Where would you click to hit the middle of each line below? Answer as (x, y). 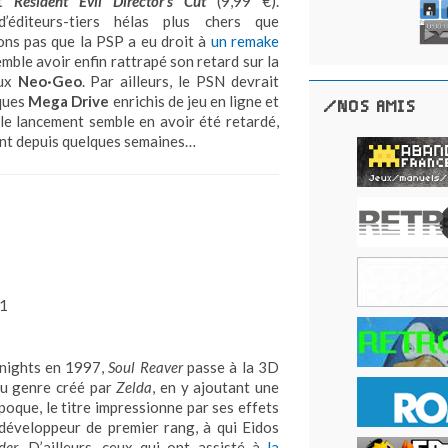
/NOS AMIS (370, 107)
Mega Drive (70, 101)
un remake (245, 41)
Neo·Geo (49, 81)
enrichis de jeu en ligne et (196, 101)
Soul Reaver (145, 367)
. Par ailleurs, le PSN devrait (180, 81)
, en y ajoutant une (215, 387)
